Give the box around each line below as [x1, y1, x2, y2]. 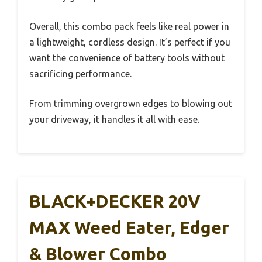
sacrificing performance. [29, 68, 132, 80]
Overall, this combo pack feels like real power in [29, 21, 229, 32]
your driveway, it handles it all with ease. [29, 114, 199, 125]
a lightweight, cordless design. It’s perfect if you [29, 37, 230, 48]
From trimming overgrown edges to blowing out [29, 98, 232, 109]
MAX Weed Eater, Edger [29, 218, 229, 238]
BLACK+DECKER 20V [29, 191, 201, 212]
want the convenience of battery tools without [29, 53, 225, 64]
